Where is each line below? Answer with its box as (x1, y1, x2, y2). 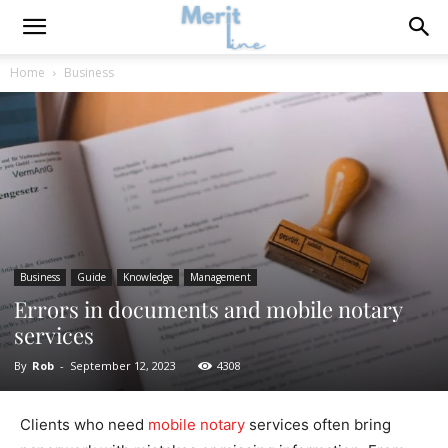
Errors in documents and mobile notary (14, 293, 402, 324)
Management (190, 269, 251, 284)
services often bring (245, 414, 391, 434)
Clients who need (20, 414, 148, 434)
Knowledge (123, 269, 173, 284)
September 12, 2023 (70, 357, 176, 373)
